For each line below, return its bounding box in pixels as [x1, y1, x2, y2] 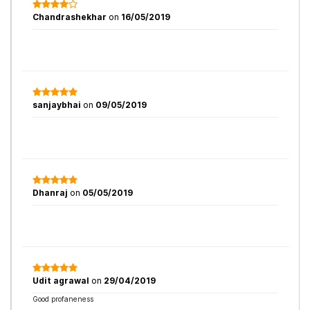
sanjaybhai [33, 100, 83, 110]
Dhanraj [33, 188, 70, 198]
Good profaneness [33, 295, 93, 303]
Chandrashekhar [33, 12, 109, 22]
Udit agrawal [33, 275, 91, 286]
